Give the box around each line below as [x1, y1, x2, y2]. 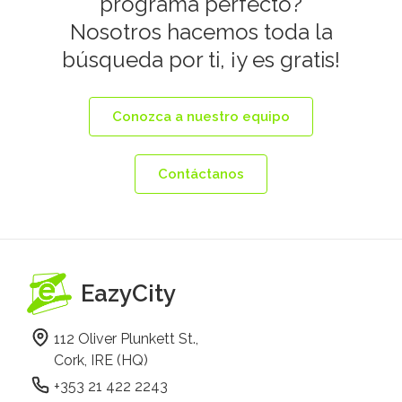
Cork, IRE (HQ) [54, 352, 148, 370]
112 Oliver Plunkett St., [54, 330, 202, 348]
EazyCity [81, 279, 176, 307]
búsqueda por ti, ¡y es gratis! [62, 46, 340, 73]
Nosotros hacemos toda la [69, 18, 333, 45]
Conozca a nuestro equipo [112, 108, 290, 125]
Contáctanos [158, 165, 244, 182]
